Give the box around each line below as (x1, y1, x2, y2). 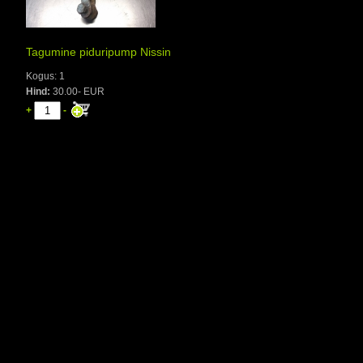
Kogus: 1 (26, 70, 65, 82)
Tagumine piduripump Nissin (26, 45, 171, 58)
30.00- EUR (53, 86, 105, 97)
